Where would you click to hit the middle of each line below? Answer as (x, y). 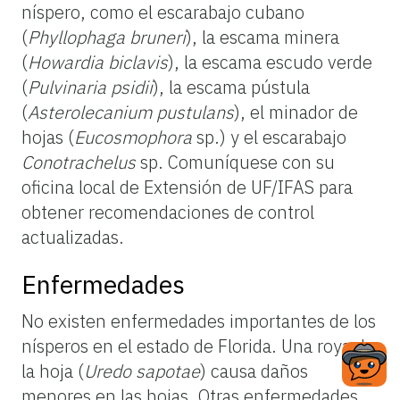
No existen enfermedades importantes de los (199, 321)
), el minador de (296, 112)
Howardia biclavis (98, 62)
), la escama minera (262, 37)
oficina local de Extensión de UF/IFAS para (187, 187)
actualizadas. (73, 237)
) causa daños (254, 371)
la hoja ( (53, 371)
